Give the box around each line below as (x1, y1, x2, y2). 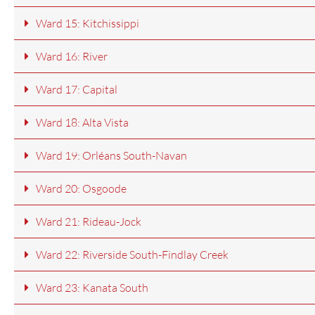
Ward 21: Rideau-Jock (36, 214, 141, 229)
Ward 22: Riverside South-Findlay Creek (36, 247, 229, 262)
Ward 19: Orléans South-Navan (36, 148, 187, 163)
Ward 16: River (36, 49, 108, 64)
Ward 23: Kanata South (36, 281, 148, 295)
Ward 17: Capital (36, 82, 117, 97)
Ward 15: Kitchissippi (36, 16, 139, 31)
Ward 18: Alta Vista (36, 115, 129, 130)
